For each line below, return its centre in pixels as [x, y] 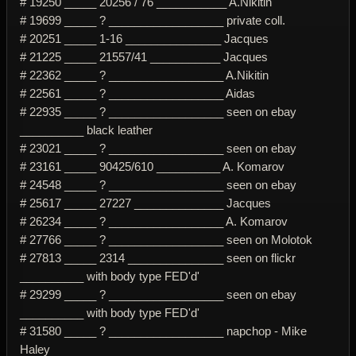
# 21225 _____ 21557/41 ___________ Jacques [144, 56]
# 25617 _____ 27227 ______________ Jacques [145, 203]
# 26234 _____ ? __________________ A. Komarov [154, 221]
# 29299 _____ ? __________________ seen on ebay [158, 294]
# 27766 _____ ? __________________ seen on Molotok [166, 239]
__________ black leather [86, 130]
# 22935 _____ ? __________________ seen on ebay [158, 111]
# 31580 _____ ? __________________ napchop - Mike [163, 331]
